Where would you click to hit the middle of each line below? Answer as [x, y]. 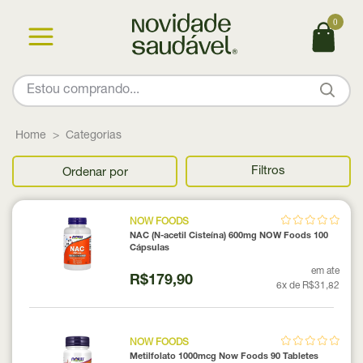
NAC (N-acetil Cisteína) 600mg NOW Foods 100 [228, 236]
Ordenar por [95, 173]
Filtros [268, 172]
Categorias [94, 136]
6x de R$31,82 [308, 286]
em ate [325, 271]
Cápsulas [149, 248]
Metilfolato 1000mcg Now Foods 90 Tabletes [224, 357]
